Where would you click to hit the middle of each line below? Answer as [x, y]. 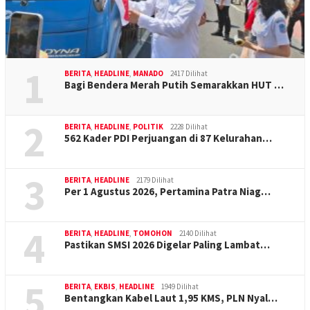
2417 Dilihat [189, 73]
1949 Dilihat [180, 286]
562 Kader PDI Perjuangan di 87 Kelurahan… [168, 138]
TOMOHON [153, 233]
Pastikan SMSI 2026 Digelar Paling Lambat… [167, 245]
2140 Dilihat [198, 233]
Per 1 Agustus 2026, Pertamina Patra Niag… [167, 191]
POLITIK [148, 127]
